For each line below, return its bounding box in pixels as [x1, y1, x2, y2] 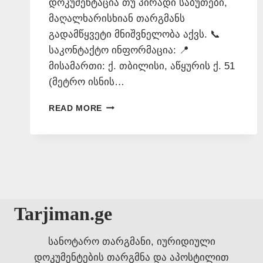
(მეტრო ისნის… [49, 76, 124, 87]
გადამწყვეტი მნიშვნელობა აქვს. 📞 [49, 28, 220, 40]
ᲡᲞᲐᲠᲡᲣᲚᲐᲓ [102, 100, 152, 110]
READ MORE [49, 103, 103, 113]
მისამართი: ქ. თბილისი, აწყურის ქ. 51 [49, 60, 235, 72]
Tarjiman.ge [14, 203, 112, 224]
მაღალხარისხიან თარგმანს [49, 12, 185, 24]
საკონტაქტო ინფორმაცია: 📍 [49, 44, 189, 56]
